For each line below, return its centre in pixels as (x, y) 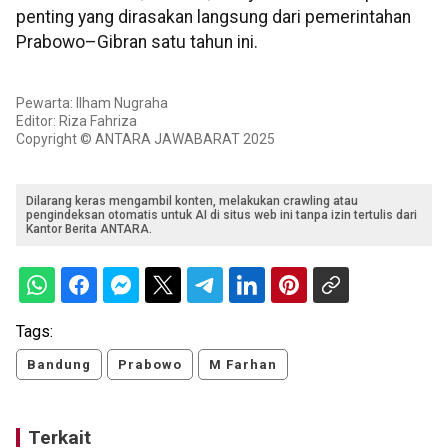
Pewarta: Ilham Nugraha (92, 102)
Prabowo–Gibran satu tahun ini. (137, 42)
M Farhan (243, 364)
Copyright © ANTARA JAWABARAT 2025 (145, 138)
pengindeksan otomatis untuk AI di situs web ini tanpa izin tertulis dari (221, 214)
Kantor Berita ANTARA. (89, 228)
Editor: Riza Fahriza (76, 120)
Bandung (59, 364)
